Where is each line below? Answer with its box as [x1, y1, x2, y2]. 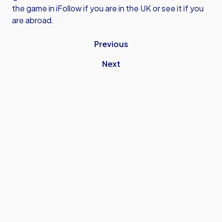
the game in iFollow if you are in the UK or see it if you [12, 3, 204, 13]
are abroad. [12, 15, 54, 25]
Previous [94, 39, 128, 49]
